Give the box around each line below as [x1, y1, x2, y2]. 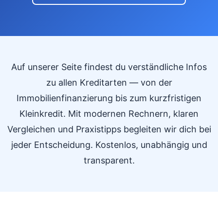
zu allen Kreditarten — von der [46, 77, 172, 88]
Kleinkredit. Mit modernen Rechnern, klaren [19, 109, 199, 119]
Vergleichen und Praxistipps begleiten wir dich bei [7, 124, 211, 134]
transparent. [83, 155, 135, 165]
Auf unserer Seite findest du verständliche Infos [11, 62, 207, 72]
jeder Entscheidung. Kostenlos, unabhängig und [11, 140, 207, 150]
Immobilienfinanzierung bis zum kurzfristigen [17, 93, 201, 103]
